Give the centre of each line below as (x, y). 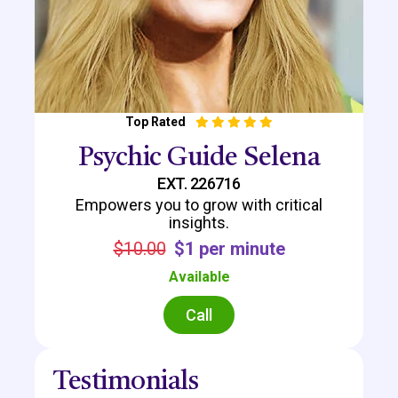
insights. (199, 222)
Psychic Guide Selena (199, 158)
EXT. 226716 (199, 183)
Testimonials (125, 382)
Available (199, 276)
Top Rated (155, 121)
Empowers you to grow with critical (199, 204)
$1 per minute (229, 248)
